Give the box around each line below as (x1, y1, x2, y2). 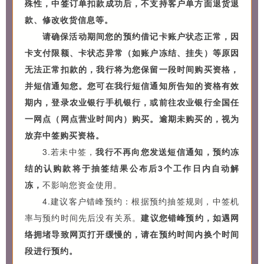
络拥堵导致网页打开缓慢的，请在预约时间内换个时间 (24, 227, 240, 240)
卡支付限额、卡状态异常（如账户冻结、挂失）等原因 (24, 46, 240, 58)
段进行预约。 (24, 244, 78, 256)
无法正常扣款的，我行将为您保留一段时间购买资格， (24, 62, 240, 75)
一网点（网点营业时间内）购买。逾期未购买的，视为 (24, 112, 240, 124)
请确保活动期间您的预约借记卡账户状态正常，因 (42, 29, 240, 42)
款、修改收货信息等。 (24, 13, 113, 25)
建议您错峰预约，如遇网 (141, 211, 240, 223)
